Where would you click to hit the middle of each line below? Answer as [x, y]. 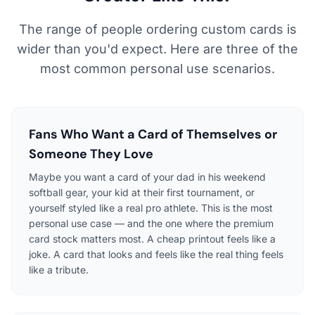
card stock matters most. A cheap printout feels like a [152, 239]
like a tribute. [59, 270]
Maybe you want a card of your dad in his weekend [147, 177]
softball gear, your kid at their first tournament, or [142, 193]
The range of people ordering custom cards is [157, 30]
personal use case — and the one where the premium [151, 224]
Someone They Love [91, 154]
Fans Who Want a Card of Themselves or [153, 135]
